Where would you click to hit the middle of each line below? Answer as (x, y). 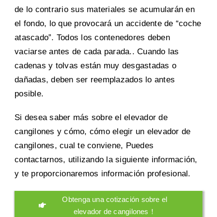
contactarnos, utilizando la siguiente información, (106, 159)
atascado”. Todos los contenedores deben (92, 37)
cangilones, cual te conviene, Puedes (84, 145)
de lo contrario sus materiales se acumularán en (105, 9)
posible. (29, 93)
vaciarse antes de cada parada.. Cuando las (97, 51)
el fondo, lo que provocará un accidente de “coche (108, 23)
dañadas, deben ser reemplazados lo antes (95, 79)
